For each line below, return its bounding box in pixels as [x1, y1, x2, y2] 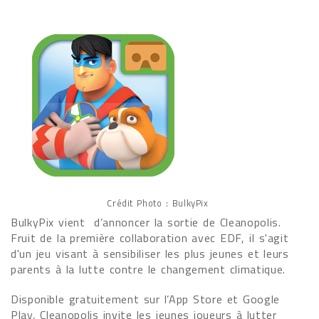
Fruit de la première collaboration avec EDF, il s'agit [11, 229, 289, 246]
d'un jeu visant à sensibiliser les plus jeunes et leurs [11, 245, 289, 262]
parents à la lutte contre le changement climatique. [11, 261, 286, 278]
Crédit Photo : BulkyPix [107, 196, 209, 210]
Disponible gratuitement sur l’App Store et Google [11, 291, 280, 308]
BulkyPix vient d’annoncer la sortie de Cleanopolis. [11, 214, 281, 231]
